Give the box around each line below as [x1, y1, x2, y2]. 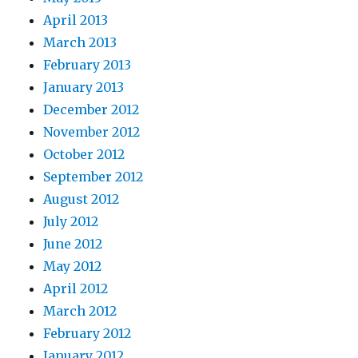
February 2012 [43, 324, 132, 341]
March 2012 [43, 302, 117, 319]
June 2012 [43, 235, 103, 252]
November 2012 [43, 123, 141, 140]
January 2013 [43, 78, 125, 95]
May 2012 [43, 257, 102, 274]
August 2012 [43, 190, 120, 207]
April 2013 [43, 11, 109, 28]
